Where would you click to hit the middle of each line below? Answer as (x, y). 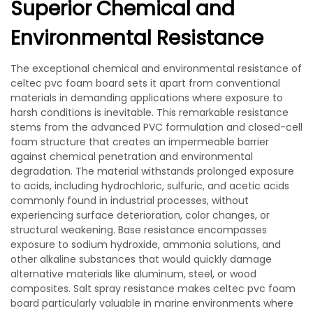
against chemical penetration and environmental (132, 156)
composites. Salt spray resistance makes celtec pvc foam (153, 289)
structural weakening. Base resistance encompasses (139, 230)
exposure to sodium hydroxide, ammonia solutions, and (146, 245)
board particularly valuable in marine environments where (152, 303)
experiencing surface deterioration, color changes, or (140, 215)
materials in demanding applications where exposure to (147, 98)
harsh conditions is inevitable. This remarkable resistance (150, 112)
